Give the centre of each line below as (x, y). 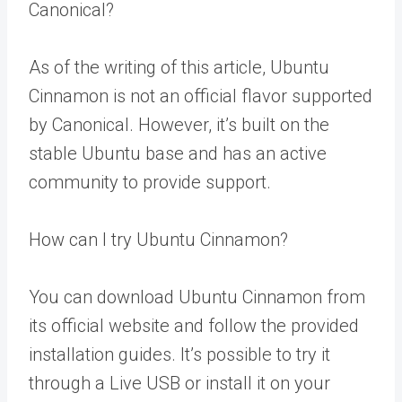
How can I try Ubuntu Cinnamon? (158, 240)
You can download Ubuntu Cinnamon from (197, 297)
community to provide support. (150, 182)
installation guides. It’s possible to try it (179, 354)
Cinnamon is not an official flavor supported (201, 96)
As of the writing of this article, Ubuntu (179, 67)
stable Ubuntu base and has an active (178, 153)
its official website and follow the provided (194, 326)
